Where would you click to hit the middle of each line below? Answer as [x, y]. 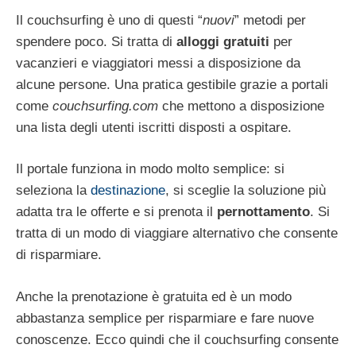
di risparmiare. [59, 255]
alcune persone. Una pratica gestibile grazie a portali [172, 84]
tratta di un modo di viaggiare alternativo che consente [177, 234]
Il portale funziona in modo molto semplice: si [150, 169]
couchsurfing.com [105, 106]
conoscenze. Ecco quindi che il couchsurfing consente [177, 339]
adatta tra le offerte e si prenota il [116, 212]
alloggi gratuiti [223, 41]
